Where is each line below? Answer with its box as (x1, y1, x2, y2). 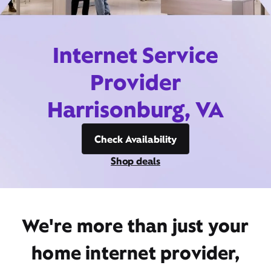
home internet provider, (31, 241, 240, 265)
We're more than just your (22, 214, 249, 238)
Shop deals (111, 154, 160, 168)
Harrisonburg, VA (47, 95, 224, 124)
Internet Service (53, 41, 218, 70)
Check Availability (94, 132, 177, 146)
